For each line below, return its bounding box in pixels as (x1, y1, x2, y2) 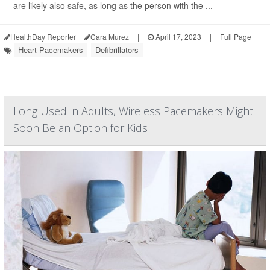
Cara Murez (90, 31, 129, 42)
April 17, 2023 (154, 31, 201, 42)
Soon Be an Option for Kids (13, 121, 148, 135)
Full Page (220, 31, 251, 42)
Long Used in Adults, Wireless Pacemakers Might (13, 104, 253, 118)
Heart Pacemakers (18, 44, 83, 55)
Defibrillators (95, 44, 139, 55)
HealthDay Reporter (10, 31, 76, 42)
